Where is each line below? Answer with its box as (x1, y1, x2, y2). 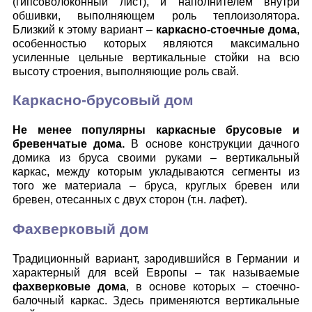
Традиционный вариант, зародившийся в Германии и (13, 252, 299, 265)
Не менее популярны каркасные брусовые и (13, 124, 299, 136)
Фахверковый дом (13, 220, 149, 237)
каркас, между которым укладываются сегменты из (13, 166, 299, 178)
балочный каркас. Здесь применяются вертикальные (13, 294, 299, 306)
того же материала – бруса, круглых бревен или (13, 180, 299, 192)
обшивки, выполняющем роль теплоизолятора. (13, 9, 299, 22)
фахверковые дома (13, 280, 126, 292)
